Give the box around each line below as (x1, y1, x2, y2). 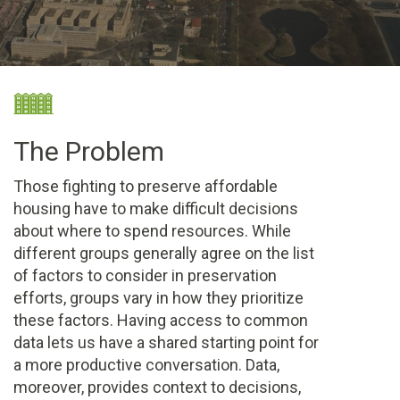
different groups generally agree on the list (13, 243, 314, 262)
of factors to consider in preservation (13, 265, 277, 285)
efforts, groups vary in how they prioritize (13, 287, 304, 307)
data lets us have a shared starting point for (13, 332, 319, 352)
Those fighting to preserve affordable (13, 176, 278, 196)
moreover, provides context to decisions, (13, 377, 301, 396)
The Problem (13, 135, 164, 167)
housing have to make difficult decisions (13, 198, 298, 218)
